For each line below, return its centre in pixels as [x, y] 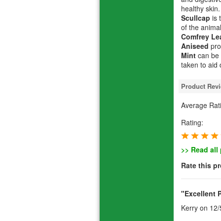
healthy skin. [201, 9]
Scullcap [196, 18]
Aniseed [195, 46]
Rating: [192, 122]
